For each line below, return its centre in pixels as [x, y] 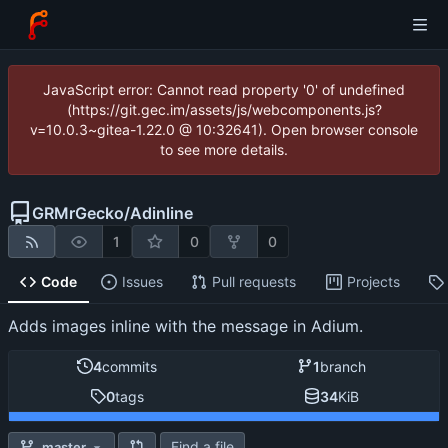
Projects [373, 282]
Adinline [161, 213]
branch [343, 366]
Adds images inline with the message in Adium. [185, 326]
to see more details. [224, 149]
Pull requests [253, 282]
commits [129, 366]
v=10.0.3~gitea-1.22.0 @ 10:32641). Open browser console [224, 129]
